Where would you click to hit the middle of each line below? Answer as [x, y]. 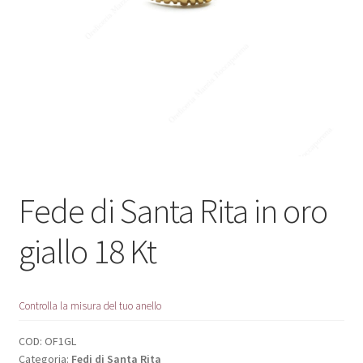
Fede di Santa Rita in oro [173, 210]
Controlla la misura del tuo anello [90, 305]
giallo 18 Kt [87, 251]
